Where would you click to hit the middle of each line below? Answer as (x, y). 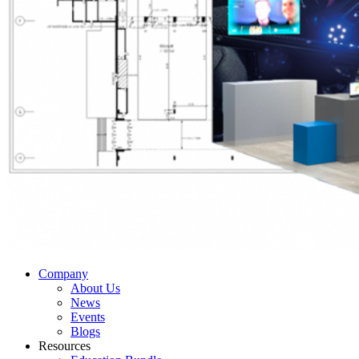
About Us (95, 288)
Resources (65, 345)
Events (88, 317)
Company (63, 273)
